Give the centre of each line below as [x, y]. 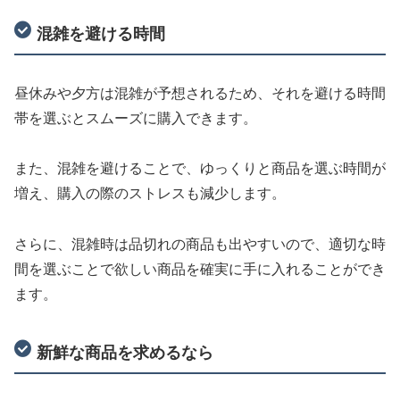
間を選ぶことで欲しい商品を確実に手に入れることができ [200, 270]
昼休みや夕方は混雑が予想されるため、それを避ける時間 [200, 93]
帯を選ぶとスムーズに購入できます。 [136, 118]
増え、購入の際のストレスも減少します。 [150, 194]
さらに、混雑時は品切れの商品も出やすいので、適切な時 [200, 245]
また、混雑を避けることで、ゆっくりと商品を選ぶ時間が [200, 169]
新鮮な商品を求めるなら [125, 352]
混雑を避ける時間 [101, 33]
